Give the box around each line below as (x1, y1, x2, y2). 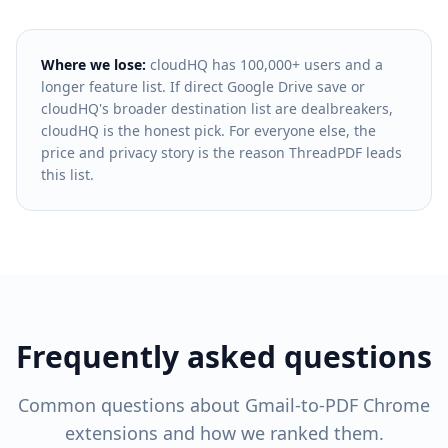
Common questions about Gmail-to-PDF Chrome (18, 393, 430, 417)
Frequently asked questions (16, 336, 432, 377)
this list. (41, 165, 94, 184)
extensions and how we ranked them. (64, 421, 384, 445)
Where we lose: (41, 55, 146, 74)
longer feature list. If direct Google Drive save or (41, 77, 365, 96)
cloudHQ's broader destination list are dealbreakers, (41, 99, 393, 118)
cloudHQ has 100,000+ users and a (146, 55, 383, 74)
